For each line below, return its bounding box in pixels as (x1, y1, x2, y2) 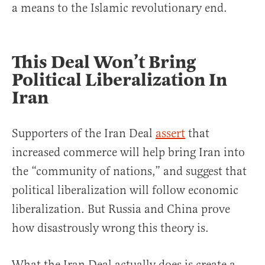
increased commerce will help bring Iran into (12, 145, 245, 160)
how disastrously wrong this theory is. (12, 221, 209, 236)
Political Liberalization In (12, 69, 227, 92)
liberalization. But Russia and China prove (12, 202, 230, 217)
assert (156, 126, 185, 141)
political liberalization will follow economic (12, 183, 238, 198)
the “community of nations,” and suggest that (12, 164, 247, 179)
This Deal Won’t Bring (12, 51, 196, 74)
